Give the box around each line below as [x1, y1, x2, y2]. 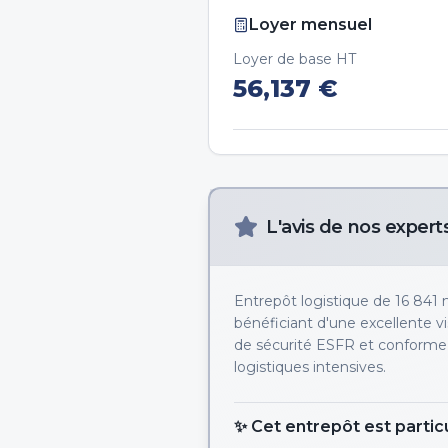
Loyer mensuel [249, 15, 372, 34]
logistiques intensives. [234, 358, 386, 376]
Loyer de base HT [233, 50, 356, 68]
